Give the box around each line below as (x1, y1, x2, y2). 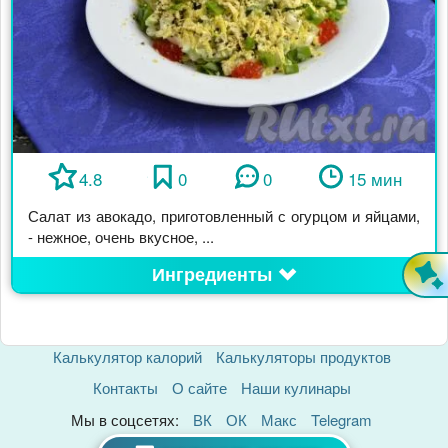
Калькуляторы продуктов (215, 345, 391, 367)
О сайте (171, 377, 227, 399)
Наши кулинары (240, 377, 351, 399)
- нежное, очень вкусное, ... (28, 226, 214, 248)
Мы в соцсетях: (71, 408, 179, 430)
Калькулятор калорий (52, 345, 202, 367)
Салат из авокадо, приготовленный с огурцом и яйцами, (28, 205, 420, 227)
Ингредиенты (151, 261, 272, 288)
